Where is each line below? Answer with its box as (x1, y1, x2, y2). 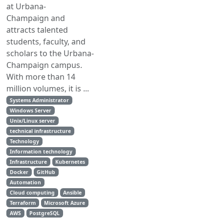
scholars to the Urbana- (6, 48, 94, 59)
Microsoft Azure (44, 199, 86, 206)
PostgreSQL (29, 210, 60, 217)
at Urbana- (6, 1, 46, 12)
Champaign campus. (6, 60, 82, 70)
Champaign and (6, 13, 65, 23)
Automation (9, 179, 41, 186)
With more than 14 (6, 71, 75, 82)
